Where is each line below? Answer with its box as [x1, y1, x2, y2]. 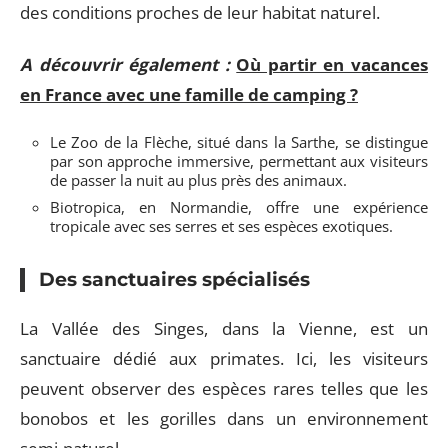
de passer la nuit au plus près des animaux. [50, 169, 347, 190]
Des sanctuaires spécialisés [39, 267, 310, 291]
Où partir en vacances [236, 53, 429, 76]
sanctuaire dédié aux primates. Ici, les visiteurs [20, 347, 428, 370]
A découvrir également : [20, 53, 230, 76]
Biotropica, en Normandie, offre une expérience [50, 196, 428, 217]
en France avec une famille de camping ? [20, 83, 358, 106]
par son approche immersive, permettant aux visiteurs [50, 150, 428, 171]
